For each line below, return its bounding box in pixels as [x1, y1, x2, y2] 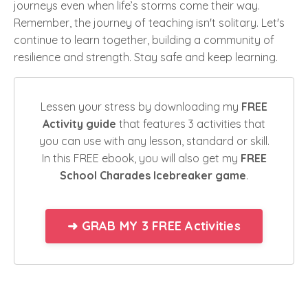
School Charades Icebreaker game [60, 168, 246, 182]
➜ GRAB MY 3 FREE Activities [67, 218, 241, 234]
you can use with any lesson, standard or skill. [38, 133, 269, 148]
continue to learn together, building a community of [14, 32, 274, 47]
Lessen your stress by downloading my [41, 99, 241, 113]
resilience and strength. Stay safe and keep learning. [14, 49, 278, 64]
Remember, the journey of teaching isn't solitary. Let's [14, 15, 285, 30]
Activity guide [43, 116, 116, 131]
